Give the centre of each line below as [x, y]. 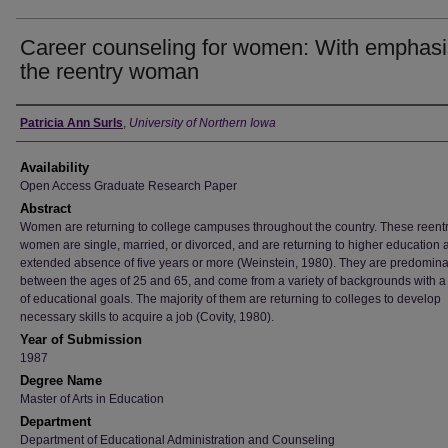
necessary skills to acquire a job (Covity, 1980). [147, 317]
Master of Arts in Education [92, 399]
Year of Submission [81, 339]
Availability [54, 167]
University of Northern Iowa [202, 123]
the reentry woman [109, 71]
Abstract [45, 208]
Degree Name [61, 380]
